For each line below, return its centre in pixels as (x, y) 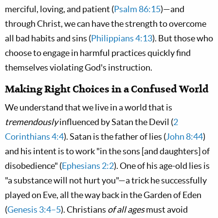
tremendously (31, 122)
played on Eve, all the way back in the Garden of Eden (103, 195)
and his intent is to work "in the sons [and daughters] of (107, 151)
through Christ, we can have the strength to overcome (106, 24)
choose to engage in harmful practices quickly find (98, 53)
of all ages (126, 209)
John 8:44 (184, 136)
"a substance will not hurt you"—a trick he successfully (106, 180)
